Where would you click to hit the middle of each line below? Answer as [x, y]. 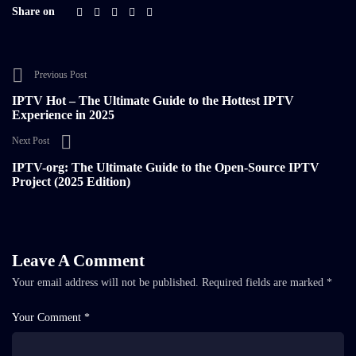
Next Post [31, 141]
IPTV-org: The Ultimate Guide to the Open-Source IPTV [166, 167]
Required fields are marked [264, 282]
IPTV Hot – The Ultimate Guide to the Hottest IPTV [153, 101]
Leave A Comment [78, 260]
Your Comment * [51, 317]
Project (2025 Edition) [71, 181]
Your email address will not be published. [105, 282]
